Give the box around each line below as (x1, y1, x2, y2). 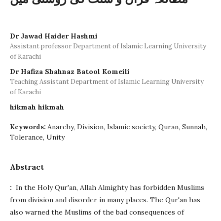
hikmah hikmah (10, 103, 64, 111)
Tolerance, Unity (10, 133, 65, 142)
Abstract (10, 162, 44, 172)
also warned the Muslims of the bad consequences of (10, 208, 184, 217)
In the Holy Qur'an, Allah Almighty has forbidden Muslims (12, 183, 204, 192)
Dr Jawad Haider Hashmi (10, 32, 98, 40)
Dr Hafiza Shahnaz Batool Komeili (10, 67, 130, 76)
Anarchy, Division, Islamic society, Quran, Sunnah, (47, 122, 207, 131)
